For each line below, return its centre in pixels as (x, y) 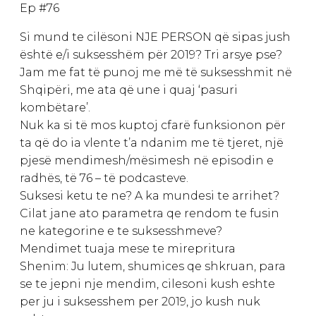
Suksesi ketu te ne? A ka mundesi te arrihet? (150, 195)
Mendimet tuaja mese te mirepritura (128, 248)
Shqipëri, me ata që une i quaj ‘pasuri (129, 90)
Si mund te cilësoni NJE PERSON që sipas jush (155, 37)
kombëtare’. (55, 107)
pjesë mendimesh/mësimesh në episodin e (147, 160)
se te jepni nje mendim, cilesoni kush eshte (147, 284)
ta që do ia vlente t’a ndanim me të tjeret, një (152, 142)
